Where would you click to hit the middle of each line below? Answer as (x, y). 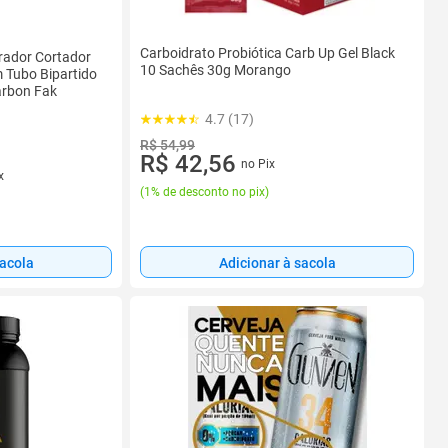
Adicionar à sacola (277, 262)
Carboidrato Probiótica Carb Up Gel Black (267, 52)
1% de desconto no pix (204, 191)
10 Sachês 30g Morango (215, 69)
